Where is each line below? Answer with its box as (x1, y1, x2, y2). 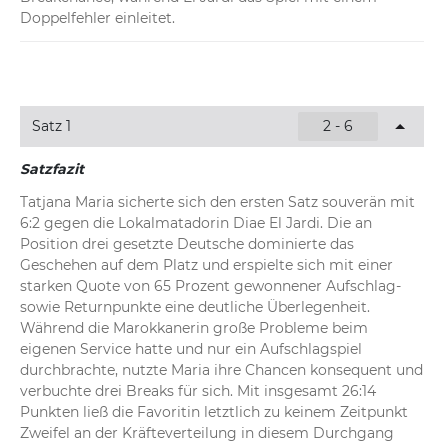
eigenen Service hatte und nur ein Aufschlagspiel (20, 340, 362, 359)
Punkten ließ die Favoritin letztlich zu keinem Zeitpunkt (20, 403, 408, 422)
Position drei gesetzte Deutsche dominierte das (20, 235, 354, 254)
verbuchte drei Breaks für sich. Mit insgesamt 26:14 (20, 382, 376, 401)
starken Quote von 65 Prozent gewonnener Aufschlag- (20, 277, 401, 296)
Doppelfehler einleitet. (20, 9, 175, 28)
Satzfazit (20, 160, 84, 179)
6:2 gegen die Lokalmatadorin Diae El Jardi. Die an (20, 214, 372, 233)
